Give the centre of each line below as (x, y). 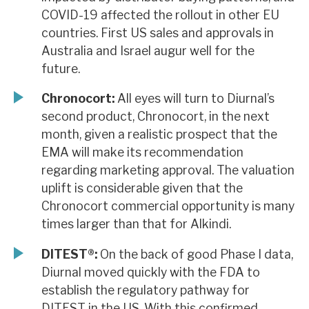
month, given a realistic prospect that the (159, 134)
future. (61, 68)
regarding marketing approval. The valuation (168, 170)
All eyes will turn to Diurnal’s (195, 99)
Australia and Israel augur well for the (148, 50)
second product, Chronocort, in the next (156, 117)
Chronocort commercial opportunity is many (168, 206)
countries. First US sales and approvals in (158, 32)
